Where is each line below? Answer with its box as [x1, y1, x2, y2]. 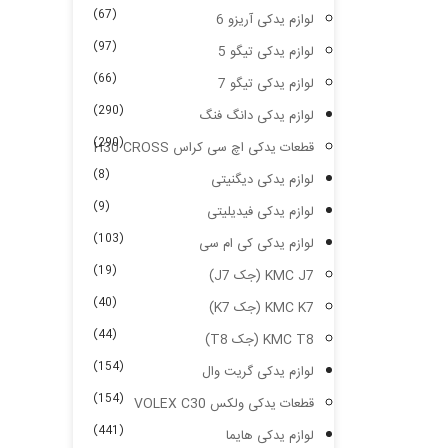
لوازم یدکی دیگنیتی [211, 169, 314, 191]
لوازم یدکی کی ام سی [199, 233, 314, 255]
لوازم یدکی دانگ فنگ [199, 105, 314, 127]
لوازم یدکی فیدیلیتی [207, 201, 314, 223]
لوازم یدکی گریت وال [202, 361, 314, 383]
